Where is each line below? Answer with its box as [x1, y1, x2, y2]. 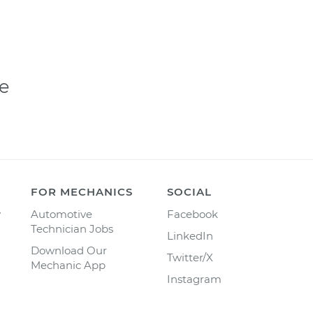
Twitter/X [167, 251, 213, 264]
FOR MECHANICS [31, 185, 133, 198]
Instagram [167, 272, 221, 286]
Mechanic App [31, 259, 105, 272]
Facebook [167, 208, 218, 221]
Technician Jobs [31, 222, 113, 235]
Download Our [31, 244, 107, 257]
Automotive [31, 208, 92, 221]
